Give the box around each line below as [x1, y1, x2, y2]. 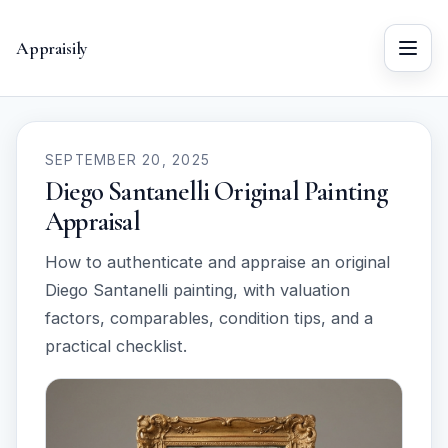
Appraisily [16, 37, 89, 59]
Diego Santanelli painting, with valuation [45, 279, 350, 300]
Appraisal [45, 204, 140, 238]
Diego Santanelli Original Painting [45, 174, 388, 208]
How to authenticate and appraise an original [45, 251, 390, 272]
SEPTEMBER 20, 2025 [45, 152, 211, 168]
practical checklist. [45, 335, 187, 356]
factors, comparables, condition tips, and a [45, 307, 373, 328]
